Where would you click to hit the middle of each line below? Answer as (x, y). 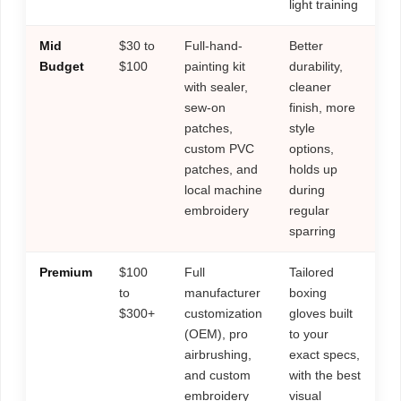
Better (306, 45)
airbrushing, (218, 354)
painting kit (215, 66)
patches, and (221, 169)
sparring (312, 230)
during (307, 189)
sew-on (205, 107)
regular (309, 210)
